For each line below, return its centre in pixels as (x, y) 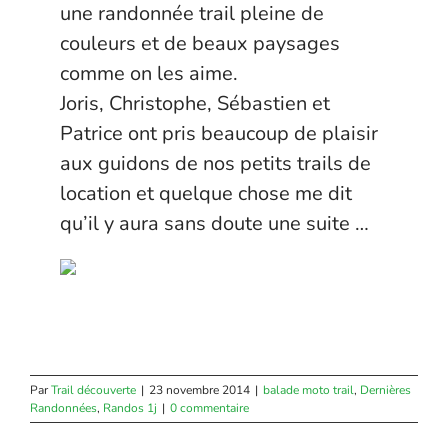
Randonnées (63, 408)
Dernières (385, 390)
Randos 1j (130, 408)
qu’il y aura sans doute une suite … (214, 223)
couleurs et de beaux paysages (200, 43)
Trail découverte (93, 390)
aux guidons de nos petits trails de (215, 163)
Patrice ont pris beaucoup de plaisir (219, 133)
